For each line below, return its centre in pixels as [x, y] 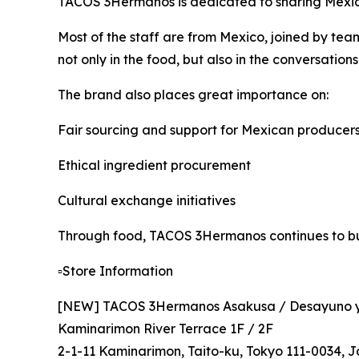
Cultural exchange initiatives [147, 201]
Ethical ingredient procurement [154, 165]
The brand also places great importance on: [193, 95]
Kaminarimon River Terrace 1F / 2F [165, 329]
